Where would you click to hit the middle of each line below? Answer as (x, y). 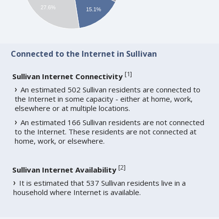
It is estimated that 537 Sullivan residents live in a (103, 183)
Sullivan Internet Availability (65, 170)
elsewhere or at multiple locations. (73, 108)
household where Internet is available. (77, 192)
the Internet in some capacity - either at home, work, (104, 99)
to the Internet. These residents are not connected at (106, 132)
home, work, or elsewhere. (60, 141)
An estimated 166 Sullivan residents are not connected (113, 122)
